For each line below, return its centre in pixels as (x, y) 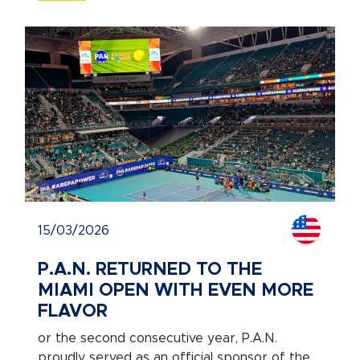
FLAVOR (72, 311)
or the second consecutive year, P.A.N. (157, 338)
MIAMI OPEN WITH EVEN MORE (175, 290)
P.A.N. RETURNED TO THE (149, 269)
